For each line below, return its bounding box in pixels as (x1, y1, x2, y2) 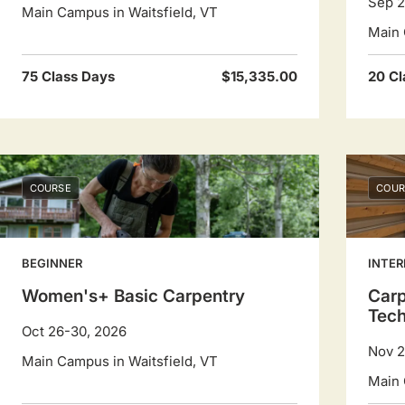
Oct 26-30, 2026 (22, 323, 127, 340)
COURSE (30, 182, 71, 194)
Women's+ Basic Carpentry (22, 286, 245, 306)
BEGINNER (22, 256, 82, 270)
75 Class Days (22, 68, 115, 85)
